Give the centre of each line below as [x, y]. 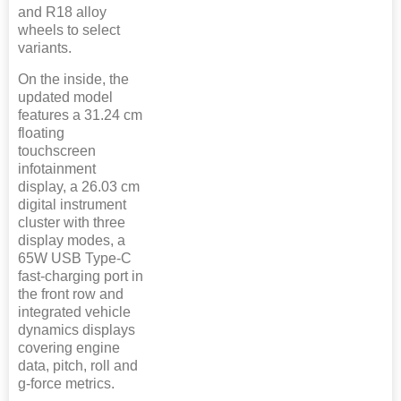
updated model [65, 97]
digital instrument [72, 204]
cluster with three [72, 222]
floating [41, 132]
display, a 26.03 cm [79, 186]
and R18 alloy [62, 12]
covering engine [69, 347]
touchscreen [57, 150]
